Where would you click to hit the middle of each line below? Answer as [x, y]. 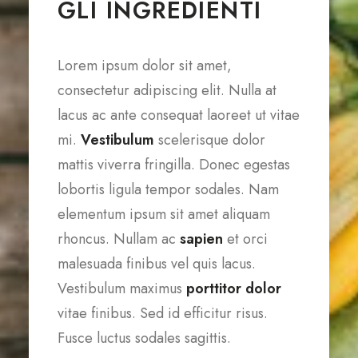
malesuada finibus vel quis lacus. [157, 264]
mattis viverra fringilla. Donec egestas [174, 165]
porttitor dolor [234, 288]
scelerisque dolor [210, 140]
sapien [201, 239]
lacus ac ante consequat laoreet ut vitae [179, 115]
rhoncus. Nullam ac [119, 239]
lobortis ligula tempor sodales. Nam [168, 189]
